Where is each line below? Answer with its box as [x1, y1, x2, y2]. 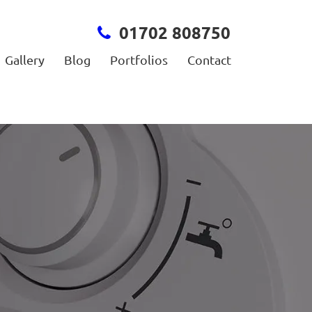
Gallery [5, 52, 45, 67]
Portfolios [110, 52, 168, 67]
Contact [187, 52, 231, 67]
